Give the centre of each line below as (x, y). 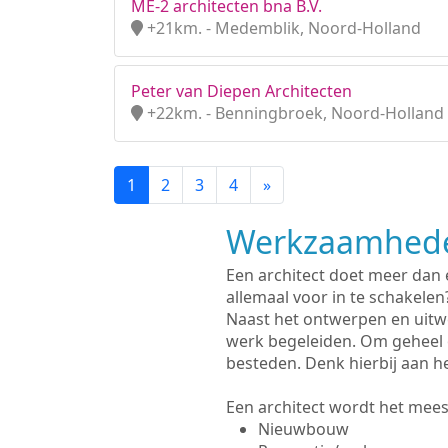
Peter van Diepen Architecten (241, 91)
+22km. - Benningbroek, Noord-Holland (293, 113)
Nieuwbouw (303, 429)
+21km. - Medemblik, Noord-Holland (282, 28)
